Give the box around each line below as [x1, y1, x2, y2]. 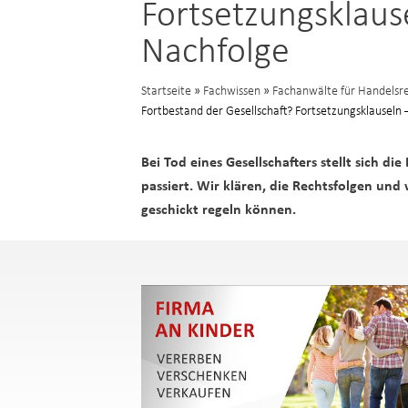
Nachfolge [141, 35, 290, 71]
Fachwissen [203, 85, 260, 98]
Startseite [141, 85, 191, 98]
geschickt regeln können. [141, 203, 296, 218]
